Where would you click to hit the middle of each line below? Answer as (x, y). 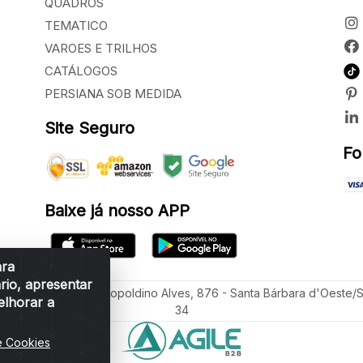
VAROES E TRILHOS (100, 49)
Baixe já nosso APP (117, 211)
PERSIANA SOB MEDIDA (113, 94)
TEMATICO (76, 26)
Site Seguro (89, 128)
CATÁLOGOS (81, 71)
